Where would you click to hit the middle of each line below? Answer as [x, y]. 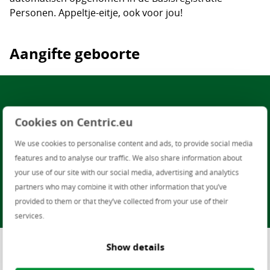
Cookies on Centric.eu [74, 122]
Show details [135, 247]
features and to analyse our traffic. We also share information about [128, 157]
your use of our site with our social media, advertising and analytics [127, 172]
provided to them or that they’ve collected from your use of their [121, 201]
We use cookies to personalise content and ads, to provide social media [134, 143]
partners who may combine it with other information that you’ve [121, 186]
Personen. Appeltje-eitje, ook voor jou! [96, 13]
